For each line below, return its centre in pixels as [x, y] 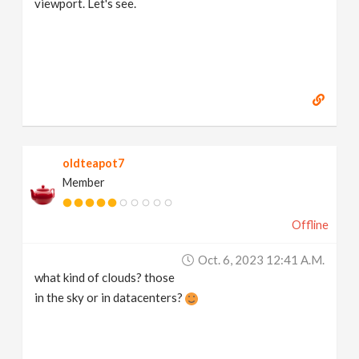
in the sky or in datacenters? [110, 297]
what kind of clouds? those [105, 277]
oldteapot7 [94, 163]
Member [84, 182]
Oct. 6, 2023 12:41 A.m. [261, 260]
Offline [310, 225]
